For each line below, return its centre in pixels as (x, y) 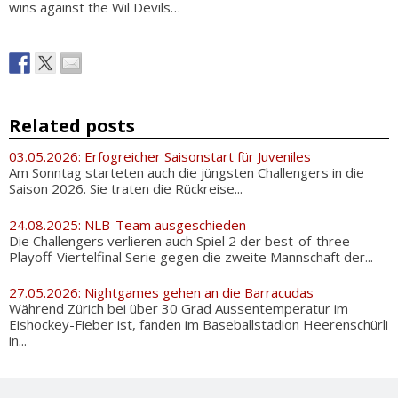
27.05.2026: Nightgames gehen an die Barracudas (161, 292)
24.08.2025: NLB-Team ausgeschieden (127, 224)
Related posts (72, 126)
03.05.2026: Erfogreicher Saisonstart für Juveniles (160, 156)
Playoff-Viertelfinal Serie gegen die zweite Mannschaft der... (191, 256)
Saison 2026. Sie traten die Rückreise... (126, 188)
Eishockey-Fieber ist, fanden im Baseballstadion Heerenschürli (199, 324)
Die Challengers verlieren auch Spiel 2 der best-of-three (179, 240)
